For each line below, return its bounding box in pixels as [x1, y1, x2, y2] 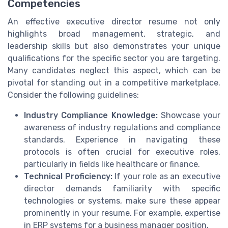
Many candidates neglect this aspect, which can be [8, 66, 220, 76]
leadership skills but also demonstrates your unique [8, 41, 220, 51]
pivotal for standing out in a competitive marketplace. [8, 78, 220, 88]
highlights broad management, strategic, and [8, 29, 220, 39]
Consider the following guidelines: [8, 90, 139, 100]
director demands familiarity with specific [24, 184, 220, 194]
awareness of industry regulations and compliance [24, 123, 220, 133]
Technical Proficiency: [24, 172, 112, 182]
